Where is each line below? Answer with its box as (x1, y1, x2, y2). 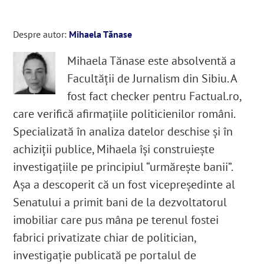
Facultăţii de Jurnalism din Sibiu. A (67, 71, 237, 87)
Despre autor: (13, 28, 70, 41)
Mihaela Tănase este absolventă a (67, 53, 236, 69)
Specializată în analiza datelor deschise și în (13, 124, 233, 140)
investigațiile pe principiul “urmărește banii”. (13, 159, 233, 175)
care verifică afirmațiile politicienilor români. (13, 106, 235, 122)
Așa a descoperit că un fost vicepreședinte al (13, 177, 236, 193)
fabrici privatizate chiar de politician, (13, 230, 196, 246)
